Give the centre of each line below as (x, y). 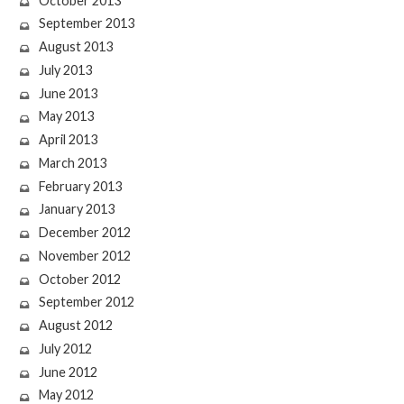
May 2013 (66, 116)
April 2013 (68, 140)
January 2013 (76, 209)
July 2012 (65, 348)
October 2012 (79, 279)
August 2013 (75, 47)
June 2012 (68, 372)
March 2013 (72, 162)
